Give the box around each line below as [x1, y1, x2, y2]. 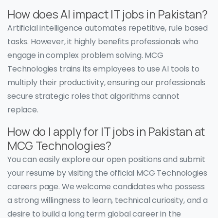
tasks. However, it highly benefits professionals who [7, 36, 199, 48]
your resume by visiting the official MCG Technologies [7, 167, 207, 179]
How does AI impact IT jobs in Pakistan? [7, 6, 208, 22]
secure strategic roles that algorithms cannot [7, 91, 180, 102]
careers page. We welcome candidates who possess [7, 181, 205, 193]
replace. [7, 104, 38, 116]
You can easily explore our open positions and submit [7, 154, 205, 165]
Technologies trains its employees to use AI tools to [7, 63, 200, 75]
